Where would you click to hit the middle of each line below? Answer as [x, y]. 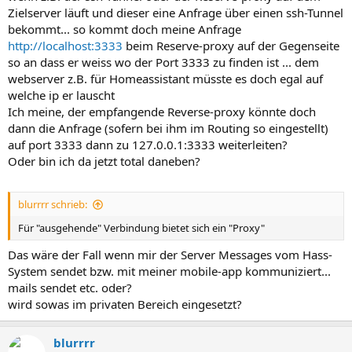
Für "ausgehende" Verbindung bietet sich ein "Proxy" [141, 228]
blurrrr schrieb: [53, 205]
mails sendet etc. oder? [70, 287]
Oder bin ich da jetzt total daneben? [104, 161]
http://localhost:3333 [65, 45]
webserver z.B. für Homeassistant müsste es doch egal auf [165, 78]
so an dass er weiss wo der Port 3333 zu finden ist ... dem [163, 62]
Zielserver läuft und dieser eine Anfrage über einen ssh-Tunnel [176, 12]
